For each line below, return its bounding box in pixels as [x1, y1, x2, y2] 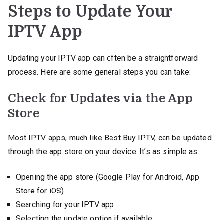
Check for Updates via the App [8, 91, 193, 105]
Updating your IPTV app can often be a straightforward [8, 53, 198, 63]
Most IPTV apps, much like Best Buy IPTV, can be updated [8, 133, 212, 142]
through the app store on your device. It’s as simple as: [8, 146, 199, 156]
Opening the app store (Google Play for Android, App [16, 172, 200, 182]
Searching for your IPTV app [16, 199, 114, 209]
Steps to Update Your [8, 2, 173, 21]
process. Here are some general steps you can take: [8, 67, 191, 77]
